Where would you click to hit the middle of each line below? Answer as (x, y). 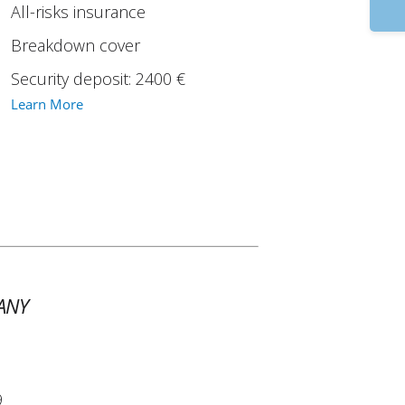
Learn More (47, 104)
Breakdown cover (76, 45)
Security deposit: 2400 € (99, 78)
